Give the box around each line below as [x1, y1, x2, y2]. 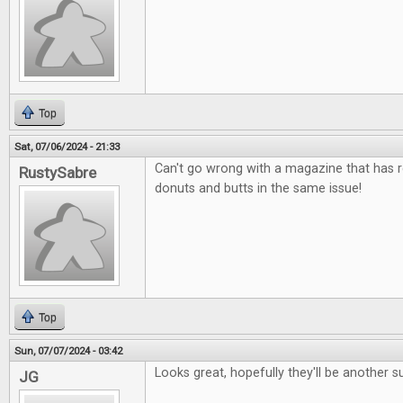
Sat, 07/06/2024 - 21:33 [14, 140, 120, 153]
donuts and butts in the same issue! [155, 181, 362, 196]
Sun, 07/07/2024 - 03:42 [14, 345, 122, 357]
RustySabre [19, 164, 96, 182]
